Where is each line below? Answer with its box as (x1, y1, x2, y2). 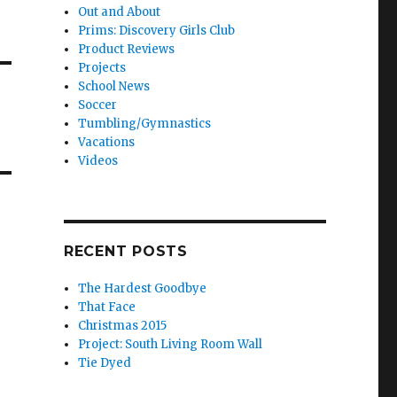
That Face (78, 299, 136, 315)
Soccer (78, 97, 118, 113)
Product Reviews (78, 41, 175, 57)
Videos (78, 152, 119, 168)
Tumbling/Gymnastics (78, 115, 212, 131)
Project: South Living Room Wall (78, 336, 263, 352)
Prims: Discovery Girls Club (78, 22, 236, 38)
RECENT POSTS (63, 242, 188, 260)
